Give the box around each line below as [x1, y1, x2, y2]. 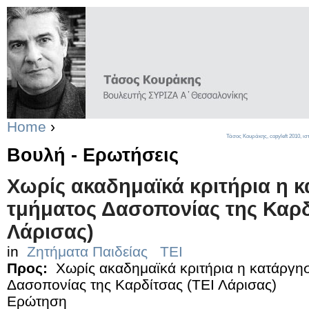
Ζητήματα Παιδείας [27, 243, 148, 259]
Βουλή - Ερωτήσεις [7, 143, 179, 166]
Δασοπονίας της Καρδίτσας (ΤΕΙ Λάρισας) [7, 276, 277, 292]
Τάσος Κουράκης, [226, 132, 270, 139]
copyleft [270, 132, 288, 139]
